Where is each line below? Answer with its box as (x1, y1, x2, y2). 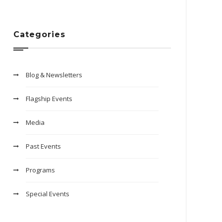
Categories (13, 30, 65, 39)
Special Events (26, 189, 69, 198)
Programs (26, 166, 55, 174)
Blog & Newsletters (26, 70, 82, 79)
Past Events (26, 142, 61, 151)
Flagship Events (26, 94, 72, 103)
